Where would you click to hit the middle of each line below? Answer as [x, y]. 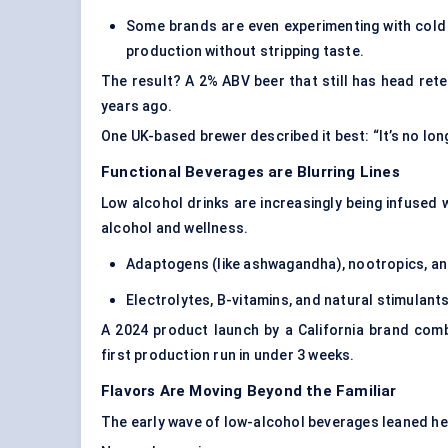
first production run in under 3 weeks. [228, 355]
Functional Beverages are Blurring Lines [250, 172]
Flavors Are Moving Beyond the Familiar [249, 391]
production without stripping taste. [245, 51]
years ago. [136, 106]
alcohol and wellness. [175, 228]
